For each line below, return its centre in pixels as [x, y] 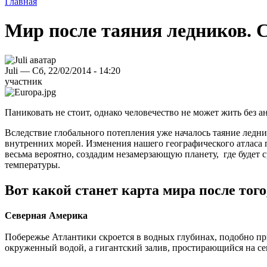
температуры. [32, 164]
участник [24, 81]
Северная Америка [46, 215]
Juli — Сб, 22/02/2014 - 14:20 [63, 70]
